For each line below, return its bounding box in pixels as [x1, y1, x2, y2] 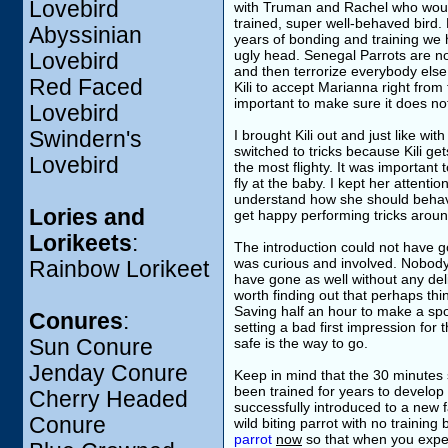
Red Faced [29, 75, 143, 100]
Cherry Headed [29, 387, 188, 412]
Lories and [29, 205, 145, 230]
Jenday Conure [29, 361, 188, 386]
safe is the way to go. [234, 335, 368, 351]
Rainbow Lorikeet [29, 257, 209, 282]
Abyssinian [29, 23, 142, 48]
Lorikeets [29, 231, 132, 256]
